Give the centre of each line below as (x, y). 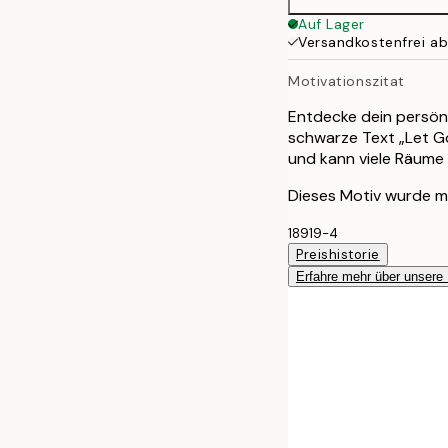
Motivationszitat (346, 80)
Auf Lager (332, 24)
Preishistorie (338, 254)
